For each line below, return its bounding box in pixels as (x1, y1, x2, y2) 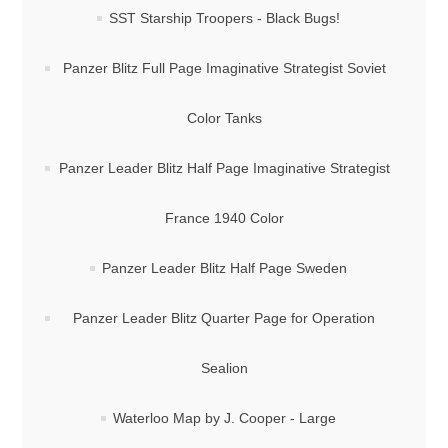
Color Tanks (186, 110, 262, 126)
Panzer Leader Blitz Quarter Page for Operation (73, 310, 375, 326)
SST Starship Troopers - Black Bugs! (108, 10, 340, 26)
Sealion (200, 360, 248, 376)
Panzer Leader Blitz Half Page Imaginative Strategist (58, 160, 390, 176)
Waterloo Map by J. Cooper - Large (112, 410, 336, 426)
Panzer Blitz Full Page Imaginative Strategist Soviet (62, 60, 386, 76)
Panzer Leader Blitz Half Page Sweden (101, 260, 347, 276)
